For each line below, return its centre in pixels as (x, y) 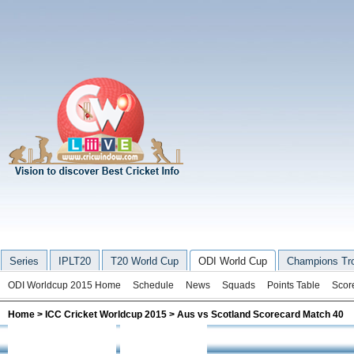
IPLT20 (75, 261)
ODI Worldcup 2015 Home (64, 285)
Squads (239, 285)
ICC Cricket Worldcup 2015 (106, 314)
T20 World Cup (145, 261)
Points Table (294, 285)
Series (24, 261)
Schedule (153, 285)
